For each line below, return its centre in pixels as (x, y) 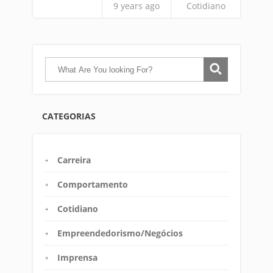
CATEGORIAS (69, 116)
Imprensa (77, 257)
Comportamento (93, 184)
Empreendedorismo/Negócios (120, 233)
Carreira (74, 160)
